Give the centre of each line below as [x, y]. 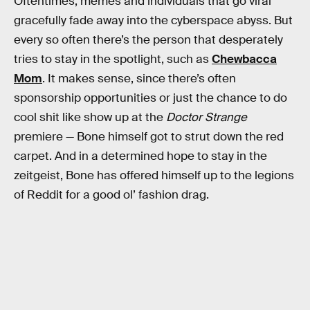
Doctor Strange [207, 117]
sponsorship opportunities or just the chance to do [151, 98]
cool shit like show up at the [90, 117]
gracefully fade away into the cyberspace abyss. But [153, 20]
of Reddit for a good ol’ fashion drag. [111, 194]
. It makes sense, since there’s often [139, 78]
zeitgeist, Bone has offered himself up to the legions [154, 175]
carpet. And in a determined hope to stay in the [140, 156]
